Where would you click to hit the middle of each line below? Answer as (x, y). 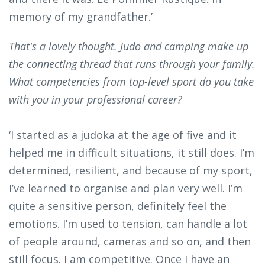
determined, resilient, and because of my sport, (131, 171)
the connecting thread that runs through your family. (132, 64)
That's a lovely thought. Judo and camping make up (129, 46)
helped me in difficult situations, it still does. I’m (132, 153)
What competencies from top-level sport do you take (131, 82)
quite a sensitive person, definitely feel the (118, 206)
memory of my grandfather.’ (81, 17)
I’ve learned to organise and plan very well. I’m (126, 188)
